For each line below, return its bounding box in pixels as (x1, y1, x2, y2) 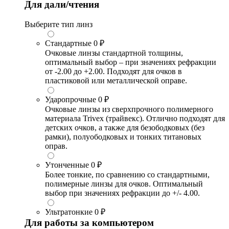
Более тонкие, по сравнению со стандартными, (45, 170, 210, 179)
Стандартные (45, 38, 91, 48)
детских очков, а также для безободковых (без (45, 123, 204, 132)
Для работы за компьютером (25, 217, 154, 228)
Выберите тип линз (25, 19, 93, 29)
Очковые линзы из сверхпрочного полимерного (45, 104, 213, 113)
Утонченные (45, 160, 89, 169)
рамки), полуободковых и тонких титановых (45, 132, 201, 141)
